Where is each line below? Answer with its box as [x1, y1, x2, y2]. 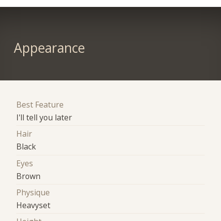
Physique [16, 187, 50, 198]
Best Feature [16, 99, 64, 110]
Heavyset [16, 200, 51, 211]
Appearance [13, 39, 85, 57]
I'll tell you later [16, 112, 73, 123]
